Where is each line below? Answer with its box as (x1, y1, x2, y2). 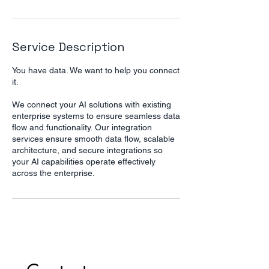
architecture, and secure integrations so (12, 145, 163, 155)
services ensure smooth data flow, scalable (12, 134, 175, 144)
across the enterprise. (12, 168, 95, 178)
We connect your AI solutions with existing (12, 100, 171, 109)
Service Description (12, 39, 125, 55)
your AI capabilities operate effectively (12, 157, 156, 166)
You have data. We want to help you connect (12, 65, 180, 75)
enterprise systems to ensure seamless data (12, 111, 180, 121)
